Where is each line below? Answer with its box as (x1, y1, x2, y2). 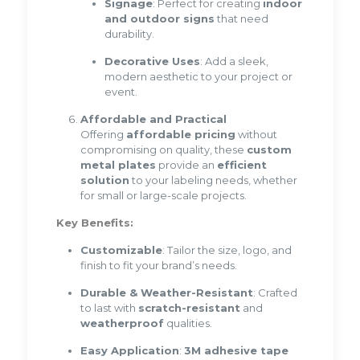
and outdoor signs (104, 12, 215, 26)
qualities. (163, 317, 212, 330)
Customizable (80, 243, 162, 257)
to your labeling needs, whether (129, 174, 297, 187)
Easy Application (80, 344, 179, 358)
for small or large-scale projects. (80, 189, 247, 202)
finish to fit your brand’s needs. (80, 259, 237, 272)
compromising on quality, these (80, 143, 247, 157)
